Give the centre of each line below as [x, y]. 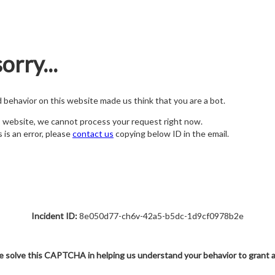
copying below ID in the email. [171, 134]
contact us [93, 134]
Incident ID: [54, 216]
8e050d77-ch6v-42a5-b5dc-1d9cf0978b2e [161, 216]
